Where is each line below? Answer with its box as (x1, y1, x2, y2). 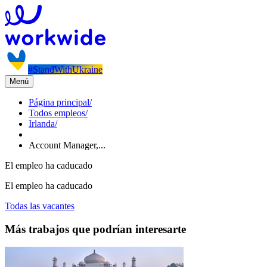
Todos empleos (29, 108, 85, 118)
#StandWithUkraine (28, 64, 103, 74)
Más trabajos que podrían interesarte (5, 222, 186, 235)
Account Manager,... (29, 140, 105, 150)
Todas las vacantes (5, 201, 74, 211)
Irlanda (29, 119, 55, 129)
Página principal (29, 97, 89, 107)
